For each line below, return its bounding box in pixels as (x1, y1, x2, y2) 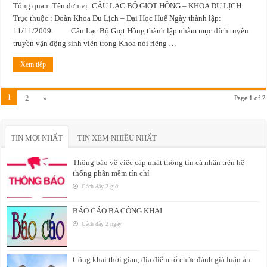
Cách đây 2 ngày (80, 221, 122, 228)
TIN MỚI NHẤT (11, 133, 63, 143)
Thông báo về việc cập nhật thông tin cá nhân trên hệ (73, 158, 245, 167)
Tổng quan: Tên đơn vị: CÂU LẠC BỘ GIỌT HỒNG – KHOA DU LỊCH (13, 1, 242, 11)
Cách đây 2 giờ (80, 183, 119, 190)
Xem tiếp (20, 60, 46, 69)
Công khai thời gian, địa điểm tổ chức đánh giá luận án (73, 254, 251, 264)
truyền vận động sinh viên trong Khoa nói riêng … (13, 39, 177, 48)
